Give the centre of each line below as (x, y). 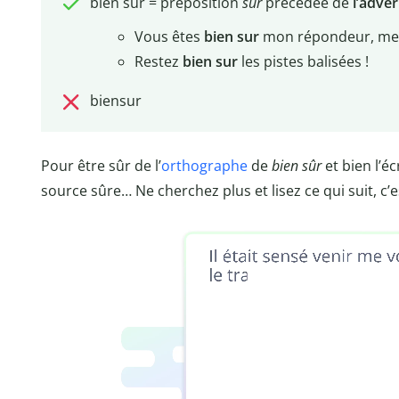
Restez (158, 62)
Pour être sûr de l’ (101, 165)
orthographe (204, 165)
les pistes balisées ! (303, 62)
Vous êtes (169, 37)
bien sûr (297, 165)
